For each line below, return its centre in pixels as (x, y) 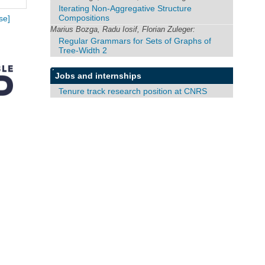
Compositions (84, 17)
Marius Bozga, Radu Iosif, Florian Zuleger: (123, 29)
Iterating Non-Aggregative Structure (125, 8)
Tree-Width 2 (83, 50)
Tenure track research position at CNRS (133, 91)
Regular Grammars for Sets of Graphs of (135, 41)
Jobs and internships (98, 75)
